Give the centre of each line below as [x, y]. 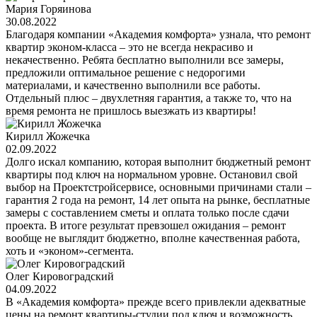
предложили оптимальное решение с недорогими [126, 72]
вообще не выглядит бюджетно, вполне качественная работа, [153, 238]
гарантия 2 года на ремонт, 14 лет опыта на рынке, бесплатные [158, 200]
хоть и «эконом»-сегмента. [70, 250]
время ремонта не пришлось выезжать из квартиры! [131, 110]
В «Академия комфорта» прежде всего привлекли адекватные [156, 301]
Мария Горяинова [48, 8]
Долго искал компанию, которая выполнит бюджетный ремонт [158, 161]
